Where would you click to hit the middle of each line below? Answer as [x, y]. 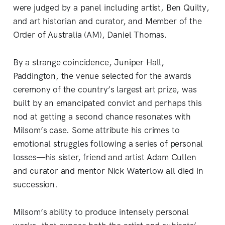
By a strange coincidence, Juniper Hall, [89, 63]
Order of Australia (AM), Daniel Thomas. [90, 35]
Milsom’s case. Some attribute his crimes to [96, 130]
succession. [35, 185]
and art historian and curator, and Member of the [107, 21]
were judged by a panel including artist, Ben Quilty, [111, 8]
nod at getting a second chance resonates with [102, 117]
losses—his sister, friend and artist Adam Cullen [104, 157]
